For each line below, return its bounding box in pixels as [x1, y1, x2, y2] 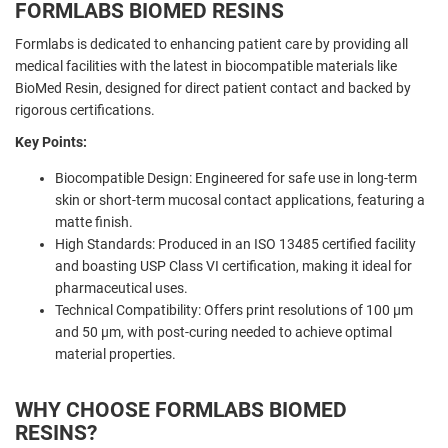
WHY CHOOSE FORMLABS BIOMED [15, 397, 347, 422]
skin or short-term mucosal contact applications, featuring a [55, 191, 425, 208]
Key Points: [15, 133, 87, 150]
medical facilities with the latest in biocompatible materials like [15, 57, 397, 74]
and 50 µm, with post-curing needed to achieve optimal [55, 323, 392, 340]
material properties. [55, 345, 176, 362]
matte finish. [55, 213, 133, 230]
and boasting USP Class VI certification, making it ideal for [55, 257, 412, 274]
